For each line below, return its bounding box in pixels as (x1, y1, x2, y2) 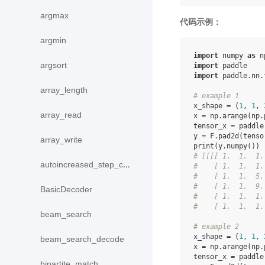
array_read (40, 110, 82, 120)
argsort (40, 60, 67, 70)
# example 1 (193, 92, 239, 100)
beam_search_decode (40, 234, 124, 244)
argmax (40, 11, 69, 21)
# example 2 (193, 222, 239, 231)
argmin (40, 35, 66, 46)
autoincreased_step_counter (40, 160, 123, 170)
